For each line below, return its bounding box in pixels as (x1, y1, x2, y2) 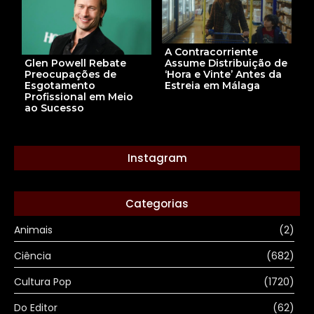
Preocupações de (25, 67, 116, 81)
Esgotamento (25, 78, 95, 92)
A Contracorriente (165, 45, 258, 58)
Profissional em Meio (25, 90, 133, 103)
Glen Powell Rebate (25, 56, 126, 69)
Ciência (14, 248, 51, 263)
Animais (14, 222, 53, 237)
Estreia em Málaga (165, 78, 260, 92)
